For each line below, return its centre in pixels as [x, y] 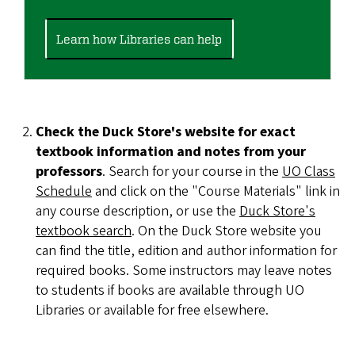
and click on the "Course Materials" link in [216, 192]
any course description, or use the [137, 212]
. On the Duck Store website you [227, 231]
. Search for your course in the [192, 172]
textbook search [84, 231]
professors [69, 172]
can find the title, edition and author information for [186, 251]
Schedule [64, 192]
